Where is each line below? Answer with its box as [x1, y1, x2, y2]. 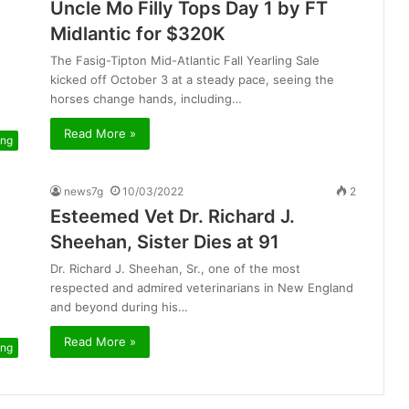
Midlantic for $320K [50, 23, 225, 46]
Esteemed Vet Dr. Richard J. [50, 204, 295, 227]
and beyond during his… [50, 299, 188, 314]
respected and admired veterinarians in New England [50, 279, 353, 295]
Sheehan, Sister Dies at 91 [50, 230, 279, 253]
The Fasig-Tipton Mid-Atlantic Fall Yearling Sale [50, 53, 320, 68]
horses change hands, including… [50, 91, 242, 107]
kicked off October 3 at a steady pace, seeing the [50, 72, 334, 88]
